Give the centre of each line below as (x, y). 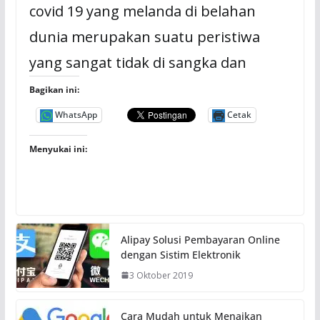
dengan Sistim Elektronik (180, 254)
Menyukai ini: (58, 149)
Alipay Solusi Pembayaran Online (200, 239)
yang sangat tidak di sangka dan (137, 62)
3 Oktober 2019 (161, 275)
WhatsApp (76, 115)
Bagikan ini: (54, 89)
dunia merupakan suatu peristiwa (144, 36)
